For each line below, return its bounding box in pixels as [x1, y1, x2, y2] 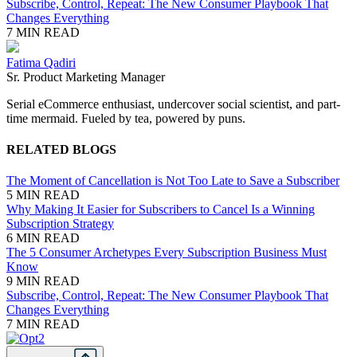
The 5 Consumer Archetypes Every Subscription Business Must [6, 245, 327, 260]
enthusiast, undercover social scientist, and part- [99, 96, 340, 111]
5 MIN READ [6, 188, 80, 202]
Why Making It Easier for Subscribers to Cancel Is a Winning [6, 202, 315, 217]
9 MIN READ [6, 274, 80, 288]
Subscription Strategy [6, 217, 114, 231]
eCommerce [38, 96, 99, 111]
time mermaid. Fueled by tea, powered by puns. [6, 111, 245, 125]
